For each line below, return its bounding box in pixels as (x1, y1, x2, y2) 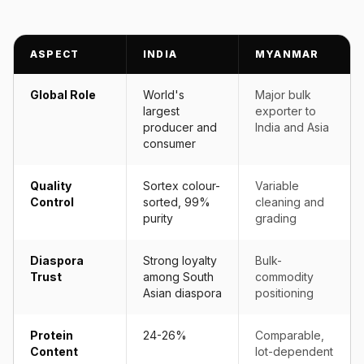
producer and (143, 120, 217, 134)
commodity (255, 270, 314, 284)
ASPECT (30, 48, 80, 60)
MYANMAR (255, 48, 319, 60)
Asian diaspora (143, 286, 222, 300)
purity (143, 211, 173, 225)
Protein (30, 328, 73, 342)
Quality (30, 179, 71, 193)
